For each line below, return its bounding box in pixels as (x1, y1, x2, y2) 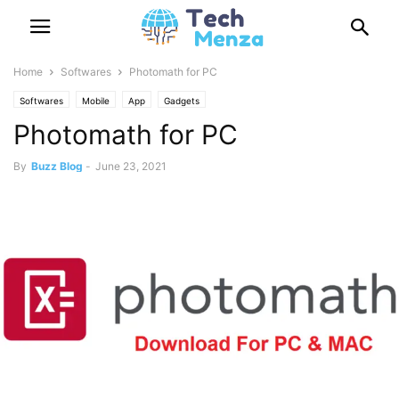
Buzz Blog (31, 159, 83, 173)
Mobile (82, 95, 110, 106)
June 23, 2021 (95, 159, 167, 173)
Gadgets (164, 95, 199, 106)
